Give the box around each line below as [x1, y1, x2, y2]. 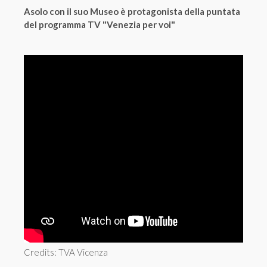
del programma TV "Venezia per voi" [24, 19, 175, 30]
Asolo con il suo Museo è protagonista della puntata [24, 6, 240, 17]
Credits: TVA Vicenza [24, 247, 108, 258]
